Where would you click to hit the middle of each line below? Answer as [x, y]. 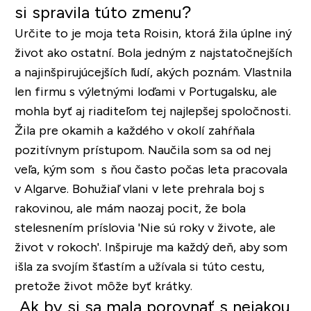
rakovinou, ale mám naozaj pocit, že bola [130, 208]
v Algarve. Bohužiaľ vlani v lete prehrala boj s [139, 188]
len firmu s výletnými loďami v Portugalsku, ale [145, 91]
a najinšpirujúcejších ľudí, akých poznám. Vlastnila [153, 72]
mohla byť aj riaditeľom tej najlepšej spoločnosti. [152, 111]
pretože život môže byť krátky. [103, 286]
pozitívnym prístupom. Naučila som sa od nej [142, 150]
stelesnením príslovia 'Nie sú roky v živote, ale [145, 227]
